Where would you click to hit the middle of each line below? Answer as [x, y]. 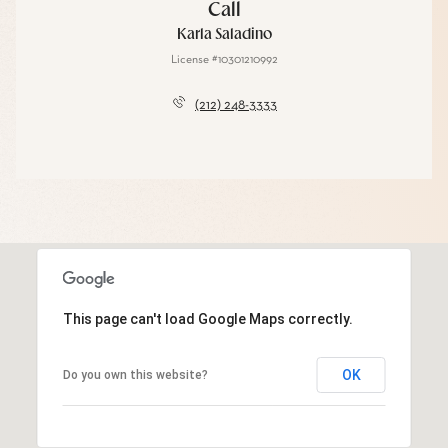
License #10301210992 [224, 60]
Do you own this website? [135, 374]
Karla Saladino [224, 35]
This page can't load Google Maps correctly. [207, 318]
